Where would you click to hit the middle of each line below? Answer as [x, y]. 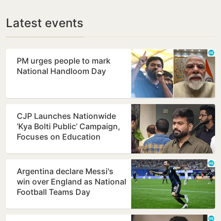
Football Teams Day [54, 192]
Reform [30, 147]
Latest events [45, 23]
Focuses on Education [59, 137]
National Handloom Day [61, 71]
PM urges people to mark [64, 61]
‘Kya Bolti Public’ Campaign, [69, 127]
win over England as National [72, 182]
